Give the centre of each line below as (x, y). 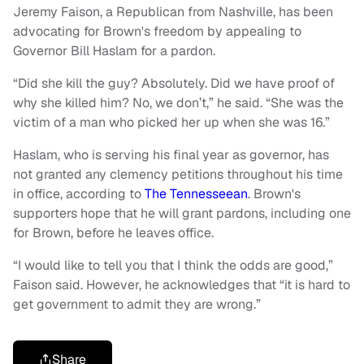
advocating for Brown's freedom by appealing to (157, 32)
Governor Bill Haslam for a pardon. (114, 51)
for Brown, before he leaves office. (113, 233)
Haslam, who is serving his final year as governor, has (171, 155)
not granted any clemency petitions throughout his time (178, 175)
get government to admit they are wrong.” (137, 305)
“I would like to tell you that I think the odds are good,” (173, 266)
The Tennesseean (196, 194)
